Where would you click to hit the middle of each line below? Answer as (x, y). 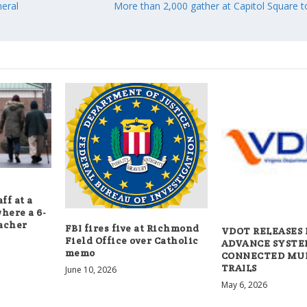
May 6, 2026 (244, 284)
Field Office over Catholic (132, 240)
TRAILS (239, 268)
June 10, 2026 (90, 269)
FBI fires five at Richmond (132, 228)
